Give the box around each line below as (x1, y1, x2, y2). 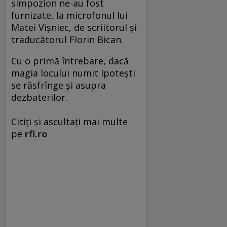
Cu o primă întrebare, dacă (11, 54, 129, 67)
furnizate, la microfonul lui (11, 9, 128, 21)
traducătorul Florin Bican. (11, 33, 123, 46)
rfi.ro (25, 127, 48, 140)
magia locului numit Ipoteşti (11, 66, 135, 79)
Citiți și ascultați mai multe (11, 115, 128, 128)
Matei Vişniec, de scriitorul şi (11, 21, 137, 33)
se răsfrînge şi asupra (11, 79, 106, 91)
